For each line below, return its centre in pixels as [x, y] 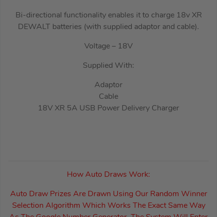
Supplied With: [108, 66]
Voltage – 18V [108, 46]
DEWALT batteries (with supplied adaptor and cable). [108, 27]
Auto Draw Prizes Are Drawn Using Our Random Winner [108, 194]
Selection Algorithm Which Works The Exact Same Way [108, 206]
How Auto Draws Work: [108, 175]
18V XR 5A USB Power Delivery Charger [108, 108]
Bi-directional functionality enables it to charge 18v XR [108, 15]
